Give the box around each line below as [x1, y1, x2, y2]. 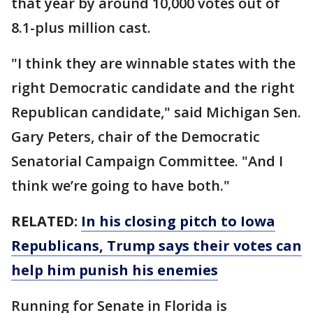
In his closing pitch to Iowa [81, 211, 275, 231]
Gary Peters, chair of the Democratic [11, 126, 260, 146]
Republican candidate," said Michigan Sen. [11, 102, 301, 122]
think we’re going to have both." [11, 175, 230, 195]
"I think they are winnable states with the [11, 53, 296, 73]
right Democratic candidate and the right [11, 78, 295, 97]
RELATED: [11, 211, 81, 231]
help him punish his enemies [11, 260, 218, 279]
